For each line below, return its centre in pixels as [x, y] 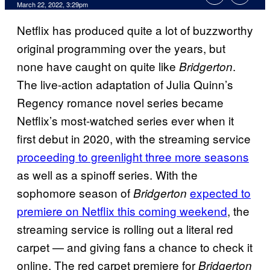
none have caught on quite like [98, 66]
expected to [220, 193]
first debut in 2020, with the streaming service [134, 139]
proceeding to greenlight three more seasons [133, 157]
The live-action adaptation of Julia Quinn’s [125, 84]
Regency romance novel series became [120, 102]
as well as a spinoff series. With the [107, 175]
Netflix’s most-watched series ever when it [125, 121]
